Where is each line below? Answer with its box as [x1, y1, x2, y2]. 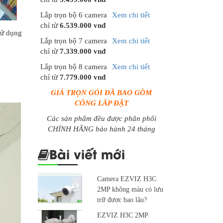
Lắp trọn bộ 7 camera [40, 37, 107, 45]
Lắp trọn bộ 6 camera [40, 11, 107, 19]
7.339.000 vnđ [60, 47, 106, 56]
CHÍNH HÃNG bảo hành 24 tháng [47, 125, 155, 133]
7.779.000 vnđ [60, 73, 106, 82]
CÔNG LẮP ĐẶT [74, 99, 128, 108]
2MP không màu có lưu [97, 186, 163, 194]
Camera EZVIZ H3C [97, 175, 156, 183]
